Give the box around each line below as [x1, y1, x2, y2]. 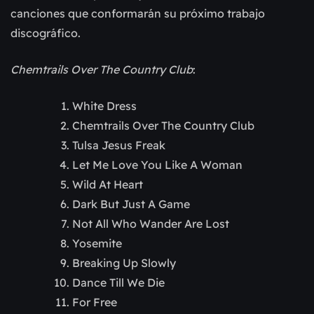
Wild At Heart [72, 177, 143, 192]
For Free [72, 295, 117, 310]
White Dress [72, 99, 137, 114]
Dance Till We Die [72, 275, 165, 290]
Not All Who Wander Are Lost [72, 217, 229, 231]
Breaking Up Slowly [72, 256, 176, 271]
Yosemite [72, 236, 122, 251]
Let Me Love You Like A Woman [72, 158, 243, 172]
